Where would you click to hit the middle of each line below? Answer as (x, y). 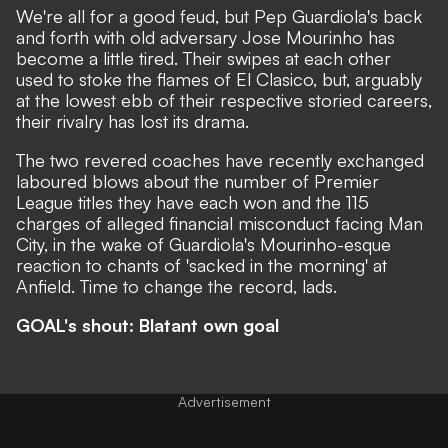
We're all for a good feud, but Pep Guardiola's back (219, 15)
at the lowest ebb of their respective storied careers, (224, 99)
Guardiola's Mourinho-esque (280, 243)
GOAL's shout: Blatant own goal (147, 324)
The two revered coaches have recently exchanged (220, 159)
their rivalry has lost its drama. (132, 120)
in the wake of (108, 243)
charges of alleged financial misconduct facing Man (219, 222)
